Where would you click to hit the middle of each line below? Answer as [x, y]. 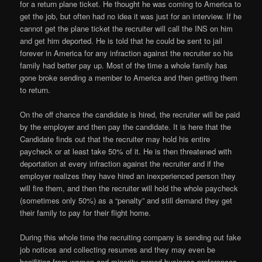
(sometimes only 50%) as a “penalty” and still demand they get [126, 201]
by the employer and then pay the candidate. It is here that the [126, 127]
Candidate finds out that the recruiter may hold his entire [115, 139]
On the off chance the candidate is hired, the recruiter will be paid [130, 115]
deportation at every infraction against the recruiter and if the [122, 164]
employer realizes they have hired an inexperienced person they [128, 176]
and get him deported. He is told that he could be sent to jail [121, 40]
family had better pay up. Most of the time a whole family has [124, 65]
